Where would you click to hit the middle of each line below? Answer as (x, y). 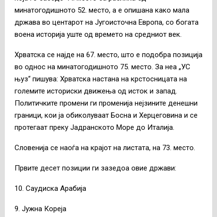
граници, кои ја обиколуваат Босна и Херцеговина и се (106, 115)
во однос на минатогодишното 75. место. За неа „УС (102, 67)
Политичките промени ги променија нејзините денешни (106, 103)
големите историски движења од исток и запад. (96, 91)
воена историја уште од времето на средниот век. (98, 34)
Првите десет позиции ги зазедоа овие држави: (95, 168)
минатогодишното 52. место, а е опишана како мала (102, 10)
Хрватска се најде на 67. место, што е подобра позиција (108, 54)
